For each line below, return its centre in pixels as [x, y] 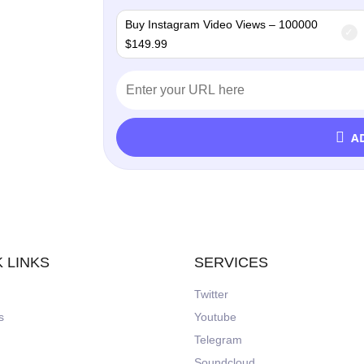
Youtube [215, 317]
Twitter [211, 294]
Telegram [218, 340]
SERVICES [231, 262]
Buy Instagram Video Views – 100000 [221, 24]
